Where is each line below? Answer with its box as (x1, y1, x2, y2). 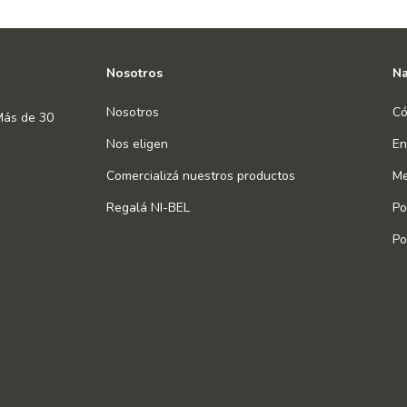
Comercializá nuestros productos (106, 167, 296, 185)
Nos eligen (106, 135, 169, 154)
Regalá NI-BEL (106, 199, 191, 217)
